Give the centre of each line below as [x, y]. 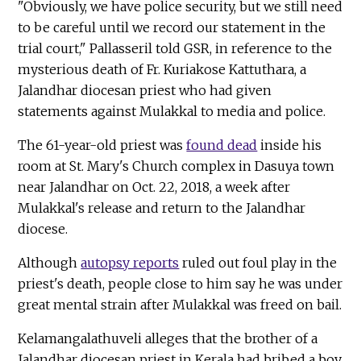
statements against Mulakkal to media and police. [172, 111]
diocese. [43, 228]
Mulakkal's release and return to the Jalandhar [162, 207]
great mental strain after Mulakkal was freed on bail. [180, 304]
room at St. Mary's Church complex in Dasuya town [176, 166]
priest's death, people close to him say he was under [180, 283]
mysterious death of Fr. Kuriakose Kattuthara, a [162, 69]
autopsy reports [130, 262]
